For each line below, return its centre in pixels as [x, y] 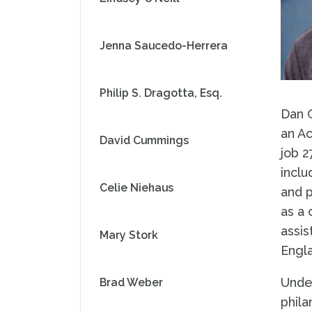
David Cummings [144, 140]
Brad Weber [131, 282]
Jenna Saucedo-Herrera [164, 46]
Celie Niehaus [136, 188]
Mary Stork [129, 235]
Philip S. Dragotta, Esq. [161, 93]
